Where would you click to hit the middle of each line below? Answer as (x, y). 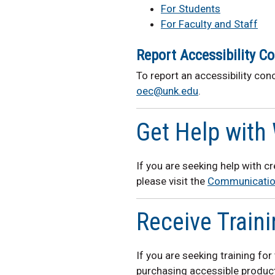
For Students (191, 9)
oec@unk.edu (167, 91)
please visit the (172, 181)
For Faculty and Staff (209, 24)
